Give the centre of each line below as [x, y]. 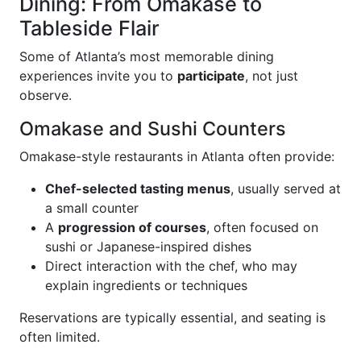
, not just [272, 76]
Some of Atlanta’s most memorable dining [147, 56]
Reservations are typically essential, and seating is [172, 317]
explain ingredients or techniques [146, 285]
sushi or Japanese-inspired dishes [148, 247]
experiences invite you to [98, 76]
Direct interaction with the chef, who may [171, 266]
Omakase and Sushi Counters [153, 129]
